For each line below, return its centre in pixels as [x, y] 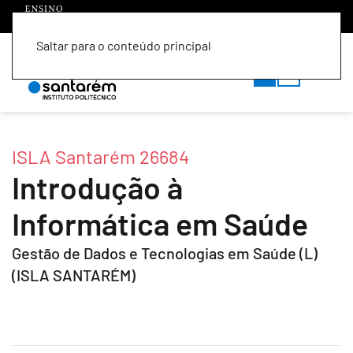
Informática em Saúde [160, 223]
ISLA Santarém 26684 [100, 156]
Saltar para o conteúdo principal [124, 45]
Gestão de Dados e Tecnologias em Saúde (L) [165, 253]
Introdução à [97, 187]
